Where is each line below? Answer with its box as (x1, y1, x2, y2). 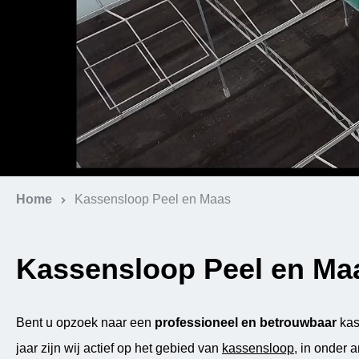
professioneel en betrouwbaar (155, 316, 337, 329)
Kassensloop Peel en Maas (75, 192, 231, 206)
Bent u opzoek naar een (16, 316, 151, 329)
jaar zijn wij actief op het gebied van (16, 341, 222, 355)
